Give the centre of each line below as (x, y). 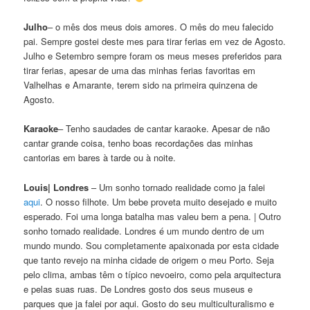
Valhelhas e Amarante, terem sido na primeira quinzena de (141, 85)
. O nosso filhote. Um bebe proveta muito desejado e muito (159, 201)
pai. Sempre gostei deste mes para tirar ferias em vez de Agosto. (155, 42)
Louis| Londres (56, 187)
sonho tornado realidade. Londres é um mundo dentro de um (144, 230)
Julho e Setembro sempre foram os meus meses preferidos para (153, 56)
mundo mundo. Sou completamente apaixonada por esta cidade (152, 245)
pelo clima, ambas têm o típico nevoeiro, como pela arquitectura (153, 274)
